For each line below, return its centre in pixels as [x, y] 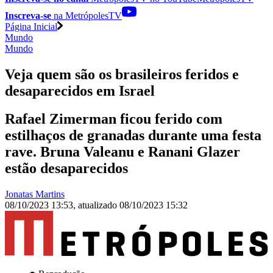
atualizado [99, 205]
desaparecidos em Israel [80, 90]
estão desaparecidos [66, 168]
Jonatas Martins [35, 194]
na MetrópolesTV [87, 15]
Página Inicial [31, 26]
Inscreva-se [28, 15]
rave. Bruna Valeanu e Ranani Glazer [122, 152]
